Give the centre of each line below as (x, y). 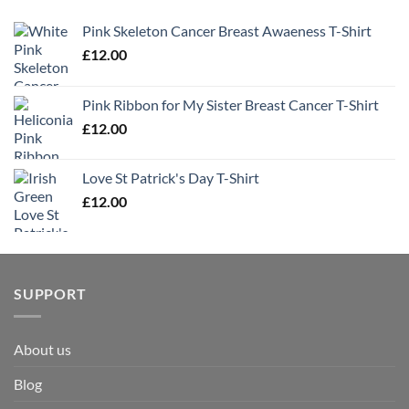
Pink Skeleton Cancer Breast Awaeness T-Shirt (227, 31)
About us (42, 349)
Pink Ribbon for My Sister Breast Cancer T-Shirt (231, 105)
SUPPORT (50, 294)
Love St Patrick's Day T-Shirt (171, 178)
